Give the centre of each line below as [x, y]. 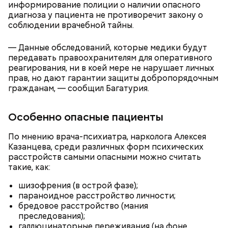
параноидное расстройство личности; [97, 196]
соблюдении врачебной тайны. [71, 25]
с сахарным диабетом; [64, 132]
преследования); [52, 216]
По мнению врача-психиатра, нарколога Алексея [107, 137]
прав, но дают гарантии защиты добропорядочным [113, 78]
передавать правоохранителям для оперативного [110, 58]
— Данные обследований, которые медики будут [108, 48]
